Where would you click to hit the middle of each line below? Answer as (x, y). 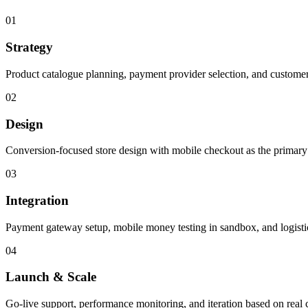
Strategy (29, 47)
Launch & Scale (51, 277)
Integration (37, 200)
